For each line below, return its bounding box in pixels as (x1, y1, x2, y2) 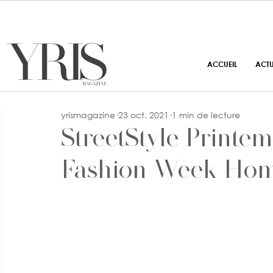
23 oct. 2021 (118, 108, 169, 121)
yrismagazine (61, 108, 115, 121)
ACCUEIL (207, 59, 237, 69)
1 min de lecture (172, 108, 240, 121)
